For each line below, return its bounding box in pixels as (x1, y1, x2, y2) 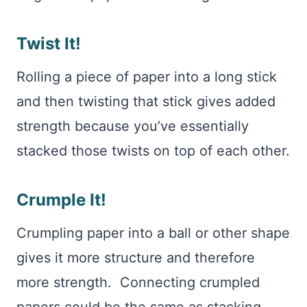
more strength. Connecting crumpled (16, 274, 260, 291)
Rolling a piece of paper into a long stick (16, 69, 277, 85)
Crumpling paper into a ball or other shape (16, 225, 290, 241)
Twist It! (16, 34, 81, 53)
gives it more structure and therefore (16, 249, 255, 266)
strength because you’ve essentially (16, 118, 249, 134)
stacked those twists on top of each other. (16, 143, 290, 159)
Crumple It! (16, 190, 106, 210)
